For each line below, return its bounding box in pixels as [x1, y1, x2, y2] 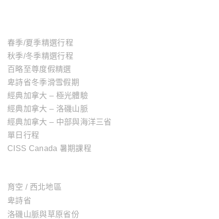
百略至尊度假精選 [7, 65, 71, 73]
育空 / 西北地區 [7, 182, 62, 191]
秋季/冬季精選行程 [7, 51, 73, 60]
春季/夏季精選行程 [7, 38, 73, 47]
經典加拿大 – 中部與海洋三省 [7, 117, 112, 126]
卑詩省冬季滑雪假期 [7, 78, 79, 87]
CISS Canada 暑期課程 [7, 144, 92, 153]
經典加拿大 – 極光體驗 [7, 91, 88, 100]
